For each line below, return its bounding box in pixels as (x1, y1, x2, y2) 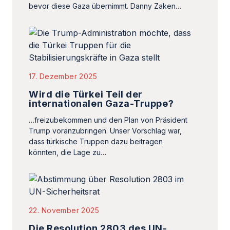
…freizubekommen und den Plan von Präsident (29, 116, 187, 124)
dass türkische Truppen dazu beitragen (29, 137, 163, 146)
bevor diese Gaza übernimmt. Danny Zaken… (29, 2, 181, 10)
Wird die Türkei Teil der (29, 89, 143, 100)
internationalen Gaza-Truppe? (29, 98, 174, 109)
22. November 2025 (29, 206, 100, 215)
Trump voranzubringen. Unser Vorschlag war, (29, 126, 182, 135)
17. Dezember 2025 (29, 72, 98, 81)
